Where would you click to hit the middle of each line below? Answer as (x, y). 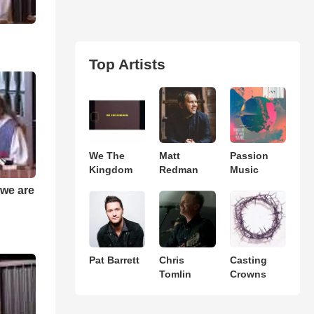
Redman (179, 170)
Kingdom (110, 170)
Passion (249, 156)
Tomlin (176, 274)
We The (107, 156)
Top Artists (127, 64)
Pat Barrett (114, 260)
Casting (248, 260)
